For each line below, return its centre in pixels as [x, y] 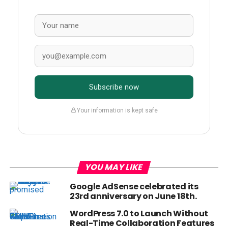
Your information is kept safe [117, 110]
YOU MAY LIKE [114, 167]
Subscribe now [114, 87]
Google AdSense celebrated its [134, 187]
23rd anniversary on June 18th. [133, 196]
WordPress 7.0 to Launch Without [139, 214]
